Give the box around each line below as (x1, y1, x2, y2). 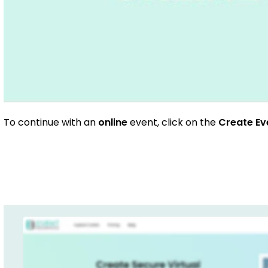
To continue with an (4, 115, 99, 129)
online (98, 115, 128, 129)
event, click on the (127, 115, 219, 129)
